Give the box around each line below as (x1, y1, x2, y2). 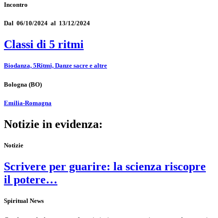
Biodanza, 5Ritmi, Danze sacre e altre (4, 62, 107, 70)
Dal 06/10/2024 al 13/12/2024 (4, 19, 90, 27)
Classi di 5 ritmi (4, 38, 84, 51)
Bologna (4, 80, 27, 88)
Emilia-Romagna (4, 99, 52, 107)
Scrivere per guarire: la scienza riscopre (4, 160, 206, 173)
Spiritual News (4, 197, 44, 205)
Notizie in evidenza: (4, 117, 103, 130)
